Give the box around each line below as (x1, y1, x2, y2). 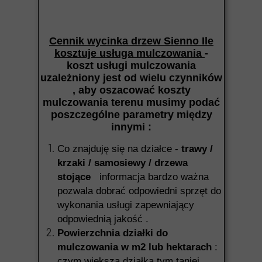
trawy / (181, 143, 213, 154)
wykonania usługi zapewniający (57, 199, 194, 211)
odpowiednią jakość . (57, 213, 149, 225)
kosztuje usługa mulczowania (54, 47, 205, 59)
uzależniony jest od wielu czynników (40, 72, 222, 84)
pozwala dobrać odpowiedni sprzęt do (57, 185, 221, 196)
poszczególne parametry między (50, 109, 212, 120)
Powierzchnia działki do (57, 227, 168, 239)
